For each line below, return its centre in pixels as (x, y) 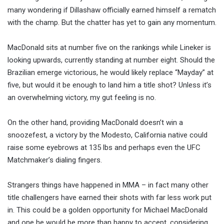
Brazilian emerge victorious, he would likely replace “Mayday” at (110, 73)
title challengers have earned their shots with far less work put (109, 198)
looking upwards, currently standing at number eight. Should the (111, 60)
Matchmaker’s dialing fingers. (55, 160)
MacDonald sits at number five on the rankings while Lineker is (109, 48)
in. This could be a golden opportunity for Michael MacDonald (107, 210)
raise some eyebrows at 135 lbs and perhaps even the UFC (104, 148)
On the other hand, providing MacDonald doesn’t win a (95, 123)
